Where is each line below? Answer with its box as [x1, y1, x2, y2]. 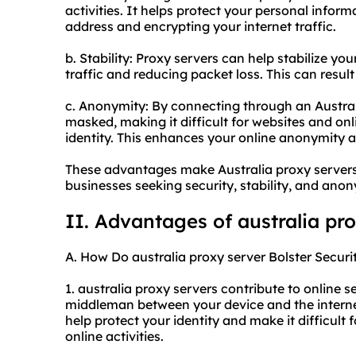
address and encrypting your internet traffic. [65, 18, 336, 35]
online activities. [65, 328, 164, 345]
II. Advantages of [65, 209, 238, 234]
